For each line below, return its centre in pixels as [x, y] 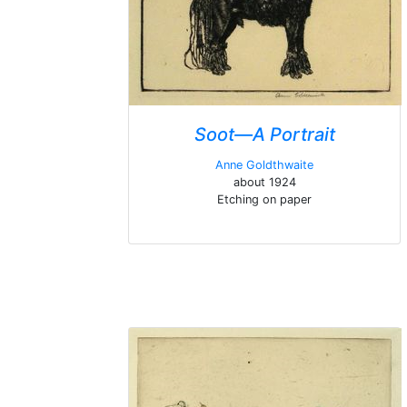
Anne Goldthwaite [264, 165]
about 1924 [264, 182]
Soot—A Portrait [264, 134]
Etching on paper [264, 199]
